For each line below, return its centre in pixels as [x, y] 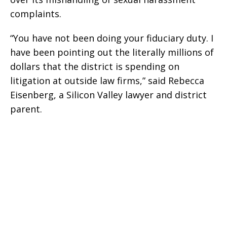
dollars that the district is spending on [95, 66]
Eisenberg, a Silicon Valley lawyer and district [108, 94]
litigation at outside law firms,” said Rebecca [107, 80]
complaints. [36, 13]
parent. [26, 109]
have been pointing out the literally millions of [112, 52]
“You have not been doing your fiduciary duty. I [112, 38]
